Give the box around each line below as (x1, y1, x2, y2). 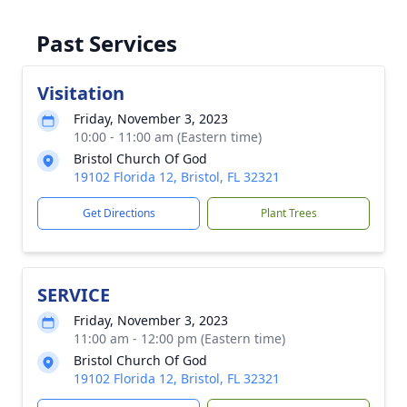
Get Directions (82, 205, 155, 221)
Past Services (36, 28, 177, 58)
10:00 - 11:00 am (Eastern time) (74, 128, 262, 145)
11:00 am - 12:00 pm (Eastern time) (74, 330, 285, 347)
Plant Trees (260, 205, 317, 221)
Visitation (37, 81, 124, 105)
